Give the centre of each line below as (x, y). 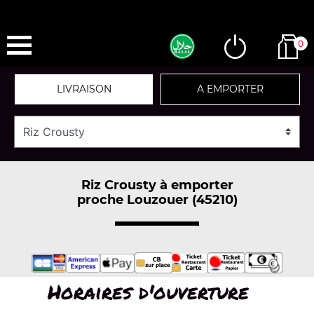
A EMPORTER (230, 89)
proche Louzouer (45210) (157, 199)
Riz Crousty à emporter (157, 185)
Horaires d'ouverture (148, 292)
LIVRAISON (84, 89)
